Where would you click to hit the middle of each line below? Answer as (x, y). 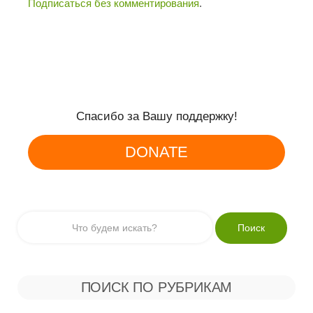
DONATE (156, 152)
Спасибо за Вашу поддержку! (156, 116)
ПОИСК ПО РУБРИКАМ (156, 287)
